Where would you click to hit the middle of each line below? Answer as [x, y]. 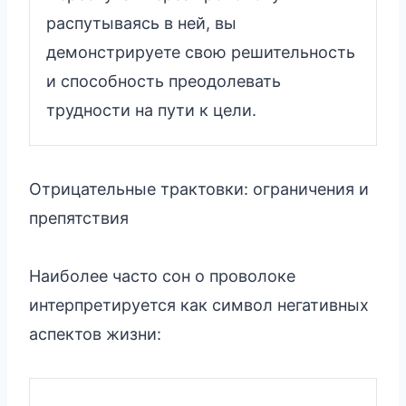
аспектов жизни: [95, 333]
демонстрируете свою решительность [201, 52]
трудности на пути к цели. [151, 110]
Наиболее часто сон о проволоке [162, 275]
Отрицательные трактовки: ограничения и [199, 188]
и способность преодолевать [164, 81]
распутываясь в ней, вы [141, 23]
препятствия [79, 217]
